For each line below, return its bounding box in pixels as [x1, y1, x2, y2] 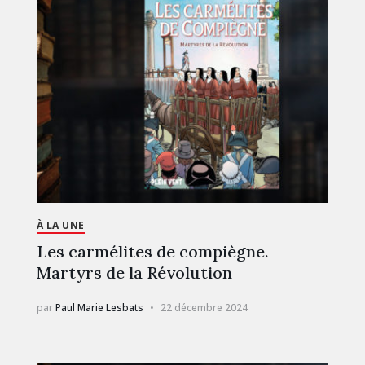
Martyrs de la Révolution [36, 262, 232, 284]
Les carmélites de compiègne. [36, 241, 269, 262]
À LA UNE [36, 218, 85, 233]
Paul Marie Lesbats [55, 301, 143, 315]
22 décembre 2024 [160, 301, 248, 315]
